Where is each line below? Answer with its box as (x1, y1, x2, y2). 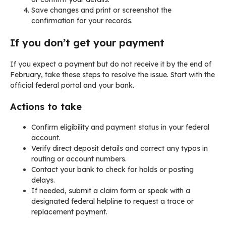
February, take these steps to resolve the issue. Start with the (10, 70, 215, 80)
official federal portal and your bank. (10, 81, 134, 90)
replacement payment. (31, 207, 107, 217)
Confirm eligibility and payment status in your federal (31, 123, 209, 132)
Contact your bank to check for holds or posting (31, 165, 194, 175)
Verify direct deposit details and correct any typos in (31, 144, 208, 153)
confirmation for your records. (31, 16, 133, 26)
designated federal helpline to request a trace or (31, 197, 194, 206)
